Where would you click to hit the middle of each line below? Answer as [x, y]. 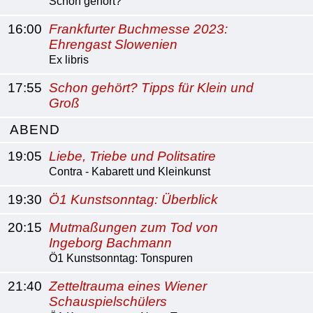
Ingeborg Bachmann [110, 243]
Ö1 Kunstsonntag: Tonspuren [121, 258]
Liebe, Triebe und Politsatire [132, 156]
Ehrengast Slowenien [113, 44]
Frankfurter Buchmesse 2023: [138, 29]
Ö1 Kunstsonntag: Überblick [133, 199]
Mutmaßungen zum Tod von [133, 227]
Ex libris [69, 60]
